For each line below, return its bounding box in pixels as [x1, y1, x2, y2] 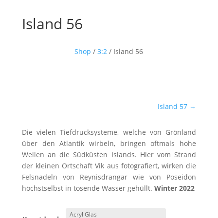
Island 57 [158, 101, 188, 111]
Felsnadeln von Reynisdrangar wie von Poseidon [21, 172, 197, 182]
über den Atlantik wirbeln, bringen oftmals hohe [21, 138, 197, 148]
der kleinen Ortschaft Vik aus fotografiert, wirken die [21, 161, 197, 170]
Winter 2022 [154, 183, 195, 193]
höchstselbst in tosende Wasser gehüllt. [21, 183, 154, 193]
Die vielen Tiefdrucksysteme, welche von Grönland [21, 127, 197, 137]
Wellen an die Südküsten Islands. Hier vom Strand [21, 149, 197, 159]
